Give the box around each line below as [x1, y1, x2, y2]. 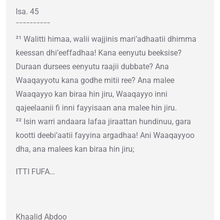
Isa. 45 [16, 7, 39, 17]
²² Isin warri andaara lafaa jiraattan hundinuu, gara [16, 117, 191, 127]
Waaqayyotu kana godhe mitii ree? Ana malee [16, 76, 174, 85]
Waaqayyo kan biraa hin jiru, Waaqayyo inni [16, 89, 167, 99]
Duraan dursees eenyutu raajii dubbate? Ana [16, 62, 169, 72]
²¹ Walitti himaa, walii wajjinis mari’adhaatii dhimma [16, 34, 196, 44]
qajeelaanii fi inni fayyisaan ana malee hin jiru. [16, 103, 177, 113]
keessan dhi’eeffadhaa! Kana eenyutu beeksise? [16, 48, 182, 58]
